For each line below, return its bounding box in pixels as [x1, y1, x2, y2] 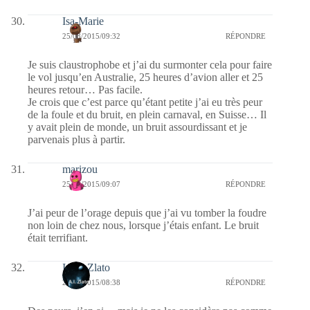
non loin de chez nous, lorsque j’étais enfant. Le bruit [28, 219, 259, 231]
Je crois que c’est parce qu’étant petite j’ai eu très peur [28, 95, 262, 108]
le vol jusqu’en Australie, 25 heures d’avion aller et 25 [28, 71, 263, 83]
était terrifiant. [28, 231, 88, 244]
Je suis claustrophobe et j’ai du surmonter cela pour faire [28, 58, 272, 71]
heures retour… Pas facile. [28, 83, 143, 95]
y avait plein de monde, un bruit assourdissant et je [28, 120, 247, 133]
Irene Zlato [62, 261, 110, 273]
